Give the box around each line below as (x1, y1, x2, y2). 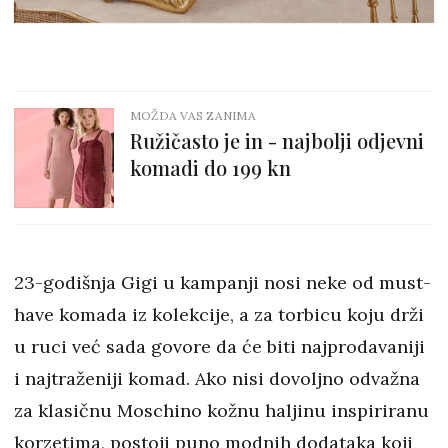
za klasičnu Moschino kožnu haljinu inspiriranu (14, 399, 429, 423)
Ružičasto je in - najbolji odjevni (130, 127, 424, 155)
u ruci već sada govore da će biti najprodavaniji (14, 335, 425, 359)
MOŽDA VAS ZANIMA (130, 108, 256, 124)
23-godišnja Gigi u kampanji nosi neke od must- (14, 271, 431, 295)
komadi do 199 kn (130, 154, 291, 182)
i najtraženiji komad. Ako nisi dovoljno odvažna (14, 367, 420, 391)
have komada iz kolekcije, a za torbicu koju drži (14, 303, 424, 327)
